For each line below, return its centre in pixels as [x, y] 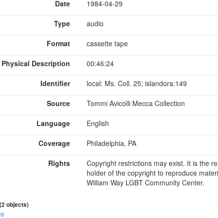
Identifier [55, 83]
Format [58, 43]
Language [53, 123]
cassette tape [107, 43]
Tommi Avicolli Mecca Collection [136, 103]
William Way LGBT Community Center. [145, 182]
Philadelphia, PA [111, 143]
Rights [59, 163]
